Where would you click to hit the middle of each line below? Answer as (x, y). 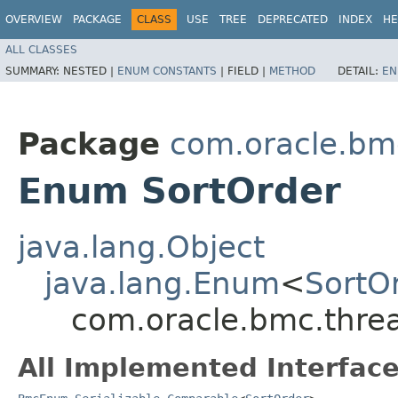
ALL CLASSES (41, 49)
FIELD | (248, 71)
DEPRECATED (293, 20)
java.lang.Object (141, 247)
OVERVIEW (34, 20)
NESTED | (90, 71)
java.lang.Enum (162, 283)
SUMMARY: (34, 71)
